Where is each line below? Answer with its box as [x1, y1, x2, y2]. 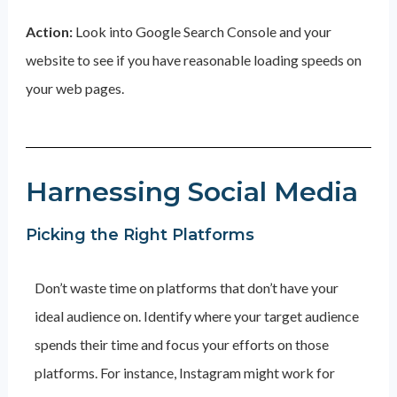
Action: [25, 23, 75, 40]
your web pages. [25, 80, 127, 97]
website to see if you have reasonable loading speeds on [25, 51, 362, 68]
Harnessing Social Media [25, 175, 358, 208]
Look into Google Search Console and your [74, 23, 331, 40]
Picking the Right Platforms [25, 225, 254, 245]
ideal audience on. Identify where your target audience [34, 307, 359, 324]
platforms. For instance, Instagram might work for [34, 364, 335, 381]
